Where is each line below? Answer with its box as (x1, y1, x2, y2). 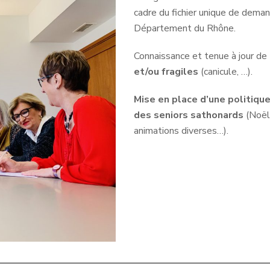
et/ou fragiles (134, 64, 199, 78)
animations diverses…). (134, 124, 229, 137)
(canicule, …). (198, 64, 253, 78)
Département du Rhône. (134, 21, 236, 35)
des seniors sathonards (134, 108, 244, 122)
